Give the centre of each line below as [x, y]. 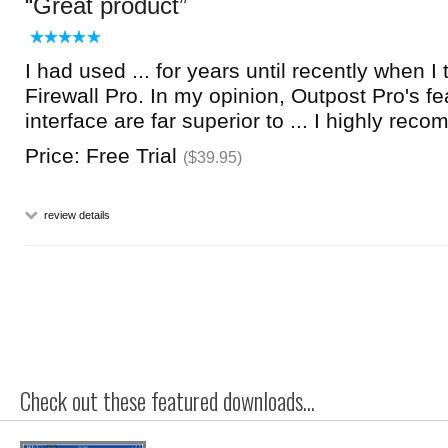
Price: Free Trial [104, 155]
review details [75, 215]
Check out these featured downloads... [167, 401]
